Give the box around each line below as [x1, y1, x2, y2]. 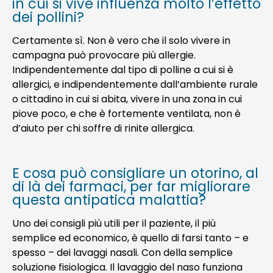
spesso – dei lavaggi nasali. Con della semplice [12, 245, 233, 260]
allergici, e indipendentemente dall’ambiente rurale [12, 77, 258, 91]
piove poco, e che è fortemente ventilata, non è [12, 106, 241, 121]
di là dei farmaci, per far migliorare [12, 176, 250, 196]
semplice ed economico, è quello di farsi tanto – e [12, 230, 249, 245]
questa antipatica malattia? [12, 190, 206, 210]
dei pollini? [12, 7, 84, 27]
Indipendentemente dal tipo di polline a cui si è [12, 62, 233, 77]
